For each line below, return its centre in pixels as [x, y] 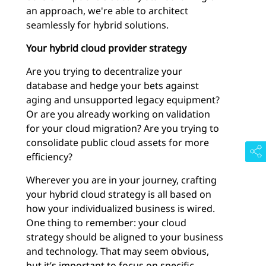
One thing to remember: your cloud [106, 223]
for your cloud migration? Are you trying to [123, 128]
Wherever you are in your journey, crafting [121, 180]
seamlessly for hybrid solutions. [97, 25]
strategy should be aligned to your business [125, 237]
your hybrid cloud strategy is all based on [119, 194]
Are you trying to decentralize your [104, 71]
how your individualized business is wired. [121, 208]
